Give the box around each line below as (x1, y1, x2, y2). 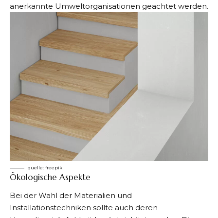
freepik (45, 164, 62, 171)
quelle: (28, 164, 45, 171)
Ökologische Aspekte (10, 171, 91, 182)
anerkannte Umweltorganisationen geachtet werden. (10, 1, 208, 11)
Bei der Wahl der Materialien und (10, 191, 132, 200)
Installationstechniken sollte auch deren (10, 203, 158, 213)
